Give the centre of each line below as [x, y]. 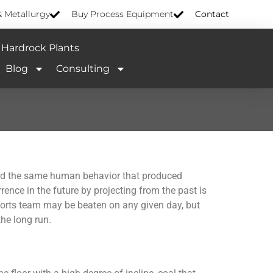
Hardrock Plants [40, 48]
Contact [212, 14]
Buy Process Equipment [122, 14]
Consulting [83, 69]
